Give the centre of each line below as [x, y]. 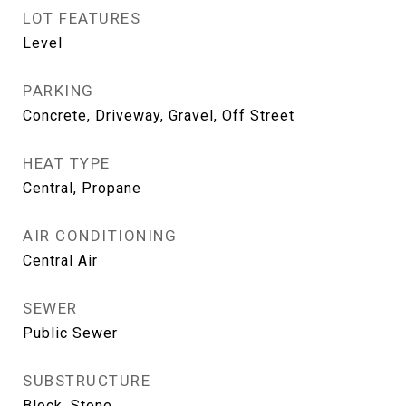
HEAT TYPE [67, 163]
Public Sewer [70, 333]
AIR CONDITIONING [100, 236]
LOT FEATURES [82, 18]
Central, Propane [82, 188]
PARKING [58, 91]
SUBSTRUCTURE [87, 381]
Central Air [60, 261]
